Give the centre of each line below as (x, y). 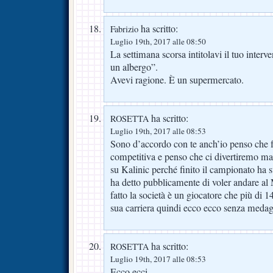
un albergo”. (134, 67)
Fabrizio (124, 29)
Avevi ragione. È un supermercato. (177, 80)
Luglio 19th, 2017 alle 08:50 (158, 42)
